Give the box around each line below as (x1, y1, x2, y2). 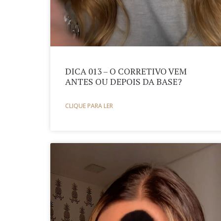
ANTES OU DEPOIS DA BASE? (65, 75, 182, 87)
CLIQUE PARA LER (65, 101, 113, 110)
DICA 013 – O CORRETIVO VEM (65, 65, 187, 77)
